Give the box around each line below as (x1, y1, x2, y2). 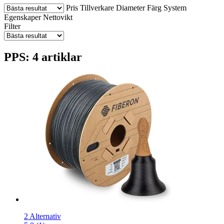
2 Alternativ (24, 211, 61, 220)
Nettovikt (43, 12, 72, 21)
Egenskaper (4, 12, 41, 21)
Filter (4, 21, 20, 30)
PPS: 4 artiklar (4, 50, 82, 63)
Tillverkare (80, 3, 114, 12)
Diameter (116, 3, 145, 12)
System (163, 3, 186, 12)
